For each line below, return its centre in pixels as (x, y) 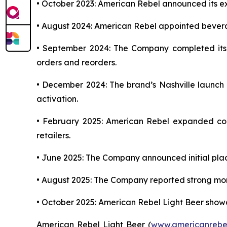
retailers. (53, 135)
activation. (57, 99)
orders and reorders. (77, 62)
